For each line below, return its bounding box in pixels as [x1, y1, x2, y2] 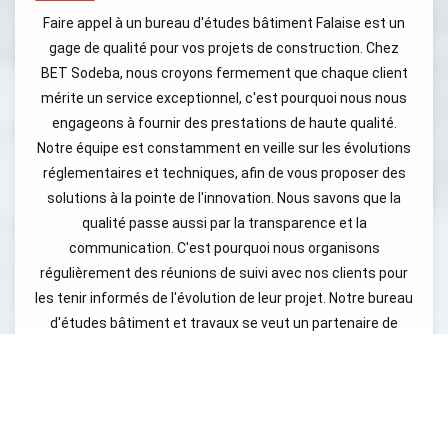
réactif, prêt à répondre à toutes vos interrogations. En [49, 390, 399, 406]
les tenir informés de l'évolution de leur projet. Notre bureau [35, 290, 413, 306]
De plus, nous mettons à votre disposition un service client [36, 365, 412, 381]
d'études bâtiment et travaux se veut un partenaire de [50, 315, 398, 331]
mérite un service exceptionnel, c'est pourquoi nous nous [41, 90, 407, 106]
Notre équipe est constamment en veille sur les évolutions [37, 140, 411, 156]
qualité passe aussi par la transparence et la [81, 215, 367, 231]
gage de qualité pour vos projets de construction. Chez [49, 40, 399, 56]
